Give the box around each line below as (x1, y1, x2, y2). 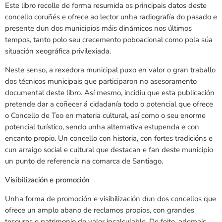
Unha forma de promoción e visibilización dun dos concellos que (5, 194, 216, 204)
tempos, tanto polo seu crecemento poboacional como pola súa (5, 35, 213, 45)
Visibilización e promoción (5, 175, 90, 185)
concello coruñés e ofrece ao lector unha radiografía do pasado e (5, 12, 217, 22)
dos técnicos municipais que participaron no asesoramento (5, 76, 197, 87)
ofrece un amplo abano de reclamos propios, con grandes (5, 205, 194, 216)
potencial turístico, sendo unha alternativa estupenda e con (5, 122, 199, 132)
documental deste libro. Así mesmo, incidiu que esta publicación (5, 88, 215, 98)
